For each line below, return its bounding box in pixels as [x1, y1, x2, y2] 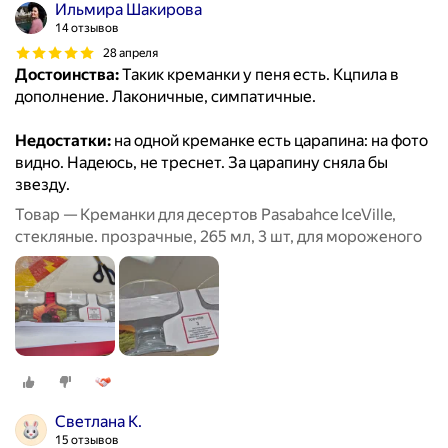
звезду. [15, 175, 70, 195]
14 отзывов [55, 21, 119, 36]
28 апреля [103, 45, 158, 60]
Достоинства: [15, 65, 119, 85]
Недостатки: [15, 131, 111, 151]
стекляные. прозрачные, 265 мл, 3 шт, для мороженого [15, 227, 422, 247]
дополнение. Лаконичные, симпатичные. [15, 87, 316, 107]
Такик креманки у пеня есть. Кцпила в [119, 65, 399, 85]
